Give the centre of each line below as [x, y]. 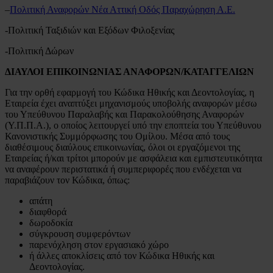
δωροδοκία [51, 222]
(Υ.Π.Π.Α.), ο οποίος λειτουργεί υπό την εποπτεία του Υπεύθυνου [133, 125]
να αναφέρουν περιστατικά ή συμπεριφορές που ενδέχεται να [123, 169]
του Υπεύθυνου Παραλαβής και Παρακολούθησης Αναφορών [124, 114]
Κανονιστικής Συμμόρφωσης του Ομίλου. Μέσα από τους [117, 136]
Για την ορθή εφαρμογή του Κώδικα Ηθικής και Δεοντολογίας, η [129, 92]
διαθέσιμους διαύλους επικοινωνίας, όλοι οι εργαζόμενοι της [122, 147]
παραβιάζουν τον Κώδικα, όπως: [67, 180]
